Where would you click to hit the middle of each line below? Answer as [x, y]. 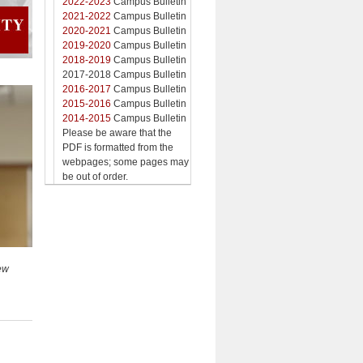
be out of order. [95, 176]
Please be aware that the [117, 132]
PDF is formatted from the [118, 147]
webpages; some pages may [126, 162]
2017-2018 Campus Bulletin [124, 74]
